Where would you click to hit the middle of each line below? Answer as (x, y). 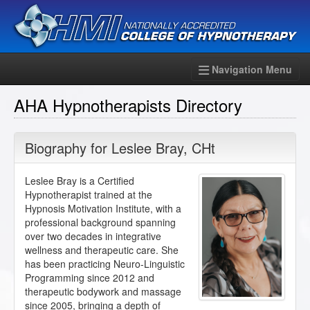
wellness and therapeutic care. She (102, 250)
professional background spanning (100, 222)
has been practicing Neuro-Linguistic (105, 264)
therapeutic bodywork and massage (103, 292)
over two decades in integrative (93, 236)
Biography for (68, 148)
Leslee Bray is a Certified (80, 181)
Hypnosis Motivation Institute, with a (103, 209)
